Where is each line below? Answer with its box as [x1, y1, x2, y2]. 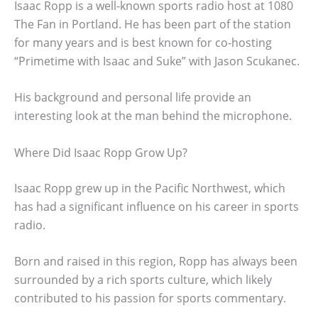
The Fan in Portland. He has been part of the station [14, 16, 291, 32]
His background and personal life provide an [14, 89, 251, 106]
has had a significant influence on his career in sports [14, 198, 299, 214]
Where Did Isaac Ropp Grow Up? [14, 144, 187, 160]
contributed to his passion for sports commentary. [14, 290, 286, 307]
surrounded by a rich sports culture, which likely [14, 272, 272, 288]
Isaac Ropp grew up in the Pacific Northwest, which [14, 180, 285, 196]
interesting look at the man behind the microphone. [14, 108, 292, 124]
